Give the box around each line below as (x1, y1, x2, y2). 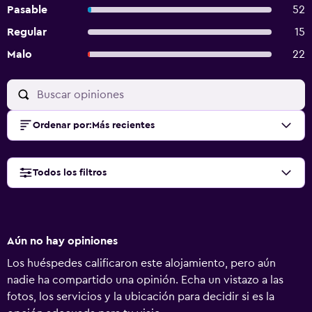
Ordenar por (33, 120, 89, 130)
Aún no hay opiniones (7, 235, 118, 247)
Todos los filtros (33, 168, 107, 178)
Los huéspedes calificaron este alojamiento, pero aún (7, 258, 276, 269)
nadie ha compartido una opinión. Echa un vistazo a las (7, 274, 283, 286)
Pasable (7, 4, 47, 15)
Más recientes (92, 120, 155, 130)
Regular (7, 26, 47, 38)
